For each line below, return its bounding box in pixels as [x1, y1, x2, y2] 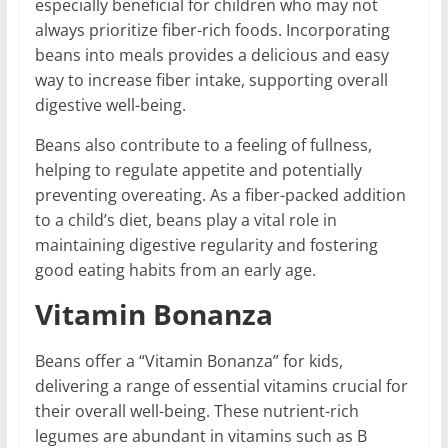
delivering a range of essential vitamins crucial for [34, 374, 408, 397]
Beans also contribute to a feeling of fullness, [34, 133, 372, 156]
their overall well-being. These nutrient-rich [34, 399, 359, 422]
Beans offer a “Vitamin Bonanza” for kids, [34, 349, 343, 372]
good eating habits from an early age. [34, 258, 316, 281]
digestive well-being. [34, 93, 186, 116]
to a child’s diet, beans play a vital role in [34, 208, 337, 231]
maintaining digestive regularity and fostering [34, 233, 378, 256]
